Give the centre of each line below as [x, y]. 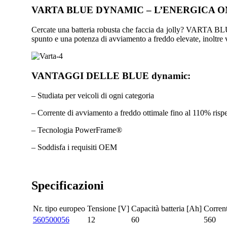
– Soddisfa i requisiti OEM [74, 147]
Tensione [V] [108, 209]
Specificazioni [67, 186]
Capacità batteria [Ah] [166, 209]
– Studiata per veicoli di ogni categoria [92, 95]
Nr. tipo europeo [59, 209]
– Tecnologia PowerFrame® [77, 130]
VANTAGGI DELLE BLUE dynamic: [111, 75]
